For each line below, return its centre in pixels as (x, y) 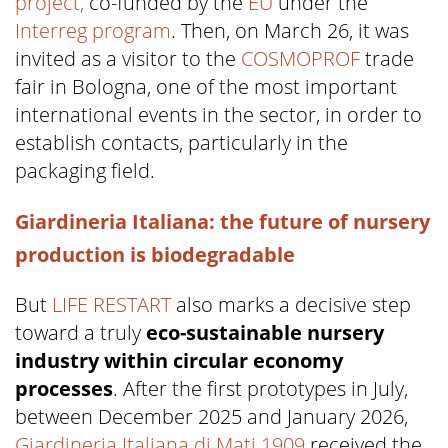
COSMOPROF (300, 59)
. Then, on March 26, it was (290, 31)
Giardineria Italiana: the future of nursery (222, 222)
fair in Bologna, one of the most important (206, 87)
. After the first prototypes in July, (260, 389)
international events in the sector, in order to (218, 115)
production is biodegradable (155, 255)
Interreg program (93, 31)
